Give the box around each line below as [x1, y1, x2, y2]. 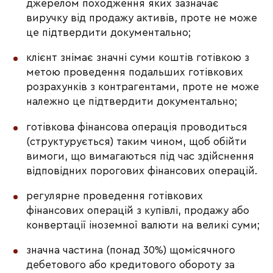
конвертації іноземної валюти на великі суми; [26, 219, 260, 230]
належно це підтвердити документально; [26, 96, 238, 107]
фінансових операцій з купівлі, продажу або [26, 205, 250, 216]
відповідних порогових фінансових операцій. [26, 165, 258, 176]
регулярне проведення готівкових [26, 190, 204, 201]
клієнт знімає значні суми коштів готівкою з [26, 52, 250, 63]
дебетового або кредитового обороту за [26, 260, 235, 271]
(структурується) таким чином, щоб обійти [26, 136, 247, 147]
